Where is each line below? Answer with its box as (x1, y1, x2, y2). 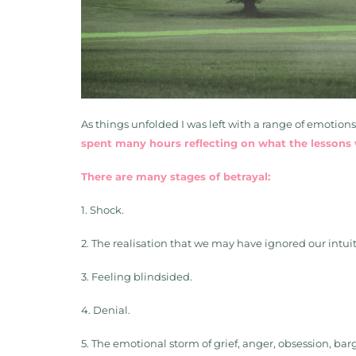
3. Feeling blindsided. (81, 269, 195, 283)
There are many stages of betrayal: (81, 169, 270, 183)
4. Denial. (81, 303, 130, 316)
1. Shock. (81, 203, 124, 216)
